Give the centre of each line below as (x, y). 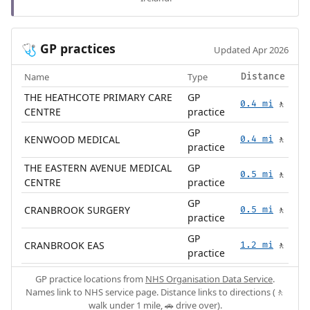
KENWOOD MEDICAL (72, 139)
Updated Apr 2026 (252, 50)
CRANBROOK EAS (65, 245)
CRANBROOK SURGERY (77, 210)
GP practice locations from (90, 279)
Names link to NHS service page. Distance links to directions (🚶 (155, 292)
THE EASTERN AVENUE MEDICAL (98, 167)
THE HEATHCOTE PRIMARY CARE (99, 97)
